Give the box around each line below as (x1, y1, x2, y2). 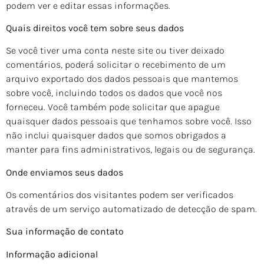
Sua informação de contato (6, 226, 124, 237)
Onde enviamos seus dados (6, 166, 123, 178)
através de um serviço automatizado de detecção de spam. (6, 203, 257, 215)
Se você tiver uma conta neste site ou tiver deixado (6, 45, 225, 57)
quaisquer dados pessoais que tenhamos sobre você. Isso (6, 115, 252, 127)
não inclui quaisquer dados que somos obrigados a (6, 130, 226, 141)
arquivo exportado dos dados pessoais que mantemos (6, 73, 238, 85)
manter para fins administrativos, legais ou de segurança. (6, 144, 255, 156)
